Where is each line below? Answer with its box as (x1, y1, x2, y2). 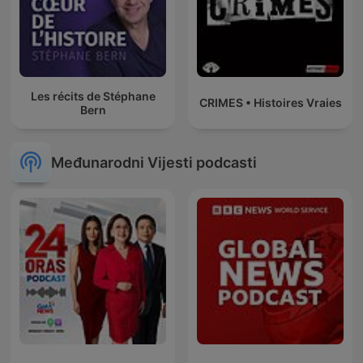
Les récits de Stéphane (30, 88, 156, 103)
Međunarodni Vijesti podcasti (51, 153, 257, 171)
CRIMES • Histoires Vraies (199, 96, 342, 110)
